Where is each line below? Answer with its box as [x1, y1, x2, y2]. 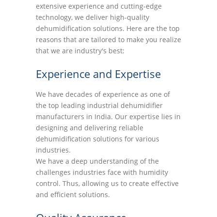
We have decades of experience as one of [36, 90, 170, 99]
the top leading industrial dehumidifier [36, 101, 163, 110]
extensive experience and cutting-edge [36, 1, 162, 11]
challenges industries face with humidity [36, 168, 168, 177]
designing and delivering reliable [36, 123, 143, 132]
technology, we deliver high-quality [36, 13, 149, 22]
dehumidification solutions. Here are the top [36, 24, 180, 33]
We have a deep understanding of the [36, 156, 159, 166]
